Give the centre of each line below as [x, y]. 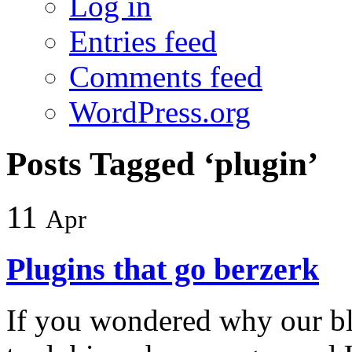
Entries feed [143, 41]
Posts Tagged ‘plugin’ [162, 164]
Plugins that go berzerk [163, 269]
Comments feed [166, 76]
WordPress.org [160, 112]
